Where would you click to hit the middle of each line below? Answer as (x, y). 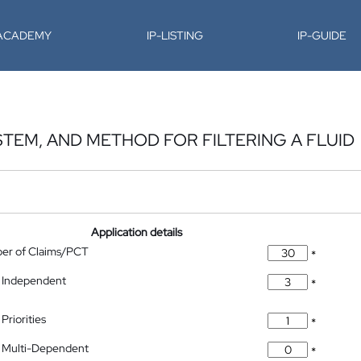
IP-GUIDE (322, 35)
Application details (137, 232)
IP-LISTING (174, 35)
